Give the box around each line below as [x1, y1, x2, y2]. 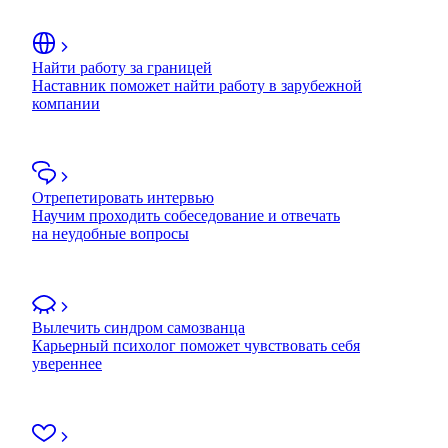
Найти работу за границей [32, 58, 212, 76]
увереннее [32, 354, 102, 372]
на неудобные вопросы [32, 224, 189, 242]
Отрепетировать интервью [32, 188, 214, 206]
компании [32, 94, 100, 112]
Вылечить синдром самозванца [32, 318, 245, 336]
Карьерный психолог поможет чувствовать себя [32, 336, 360, 354]
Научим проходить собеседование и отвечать [32, 206, 340, 224]
